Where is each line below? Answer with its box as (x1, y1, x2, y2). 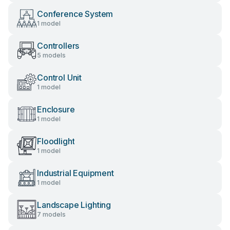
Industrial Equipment (37, 168, 114, 178)
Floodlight (37, 136, 75, 146)
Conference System (37, 9, 113, 19)
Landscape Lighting (37, 200, 111, 210)
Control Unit (37, 72, 82, 83)
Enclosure (37, 104, 75, 114)
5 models (37, 51, 66, 59)
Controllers (37, 41, 80, 51)
